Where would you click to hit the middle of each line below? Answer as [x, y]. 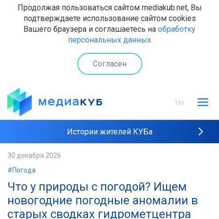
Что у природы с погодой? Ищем [97, 187]
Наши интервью [109, 180]
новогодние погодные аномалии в [103, 200]
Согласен [109, 64]
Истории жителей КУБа [109, 132]
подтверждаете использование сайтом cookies [109, 18]
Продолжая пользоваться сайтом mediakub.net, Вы [109, 8]
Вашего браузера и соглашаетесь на [91, 29]
